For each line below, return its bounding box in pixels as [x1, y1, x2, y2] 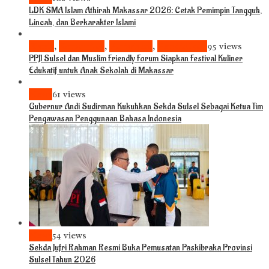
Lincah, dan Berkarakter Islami [29, 17, 136, 29]
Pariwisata [109, 40, 153, 53]
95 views [207, 40, 242, 53]
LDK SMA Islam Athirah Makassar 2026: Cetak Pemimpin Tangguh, [29, 5, 262, 17]
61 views [52, 88, 86, 101]
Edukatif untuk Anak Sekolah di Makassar [29, 65, 174, 77]
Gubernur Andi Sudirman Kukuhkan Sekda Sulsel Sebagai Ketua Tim [29, 101, 263, 113]
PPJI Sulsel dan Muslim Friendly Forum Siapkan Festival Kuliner [29, 53, 243, 65]
